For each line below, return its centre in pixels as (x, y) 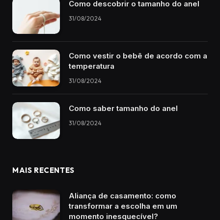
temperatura (92, 66)
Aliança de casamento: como (123, 195)
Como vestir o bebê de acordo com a (138, 56)
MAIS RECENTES (43, 170)
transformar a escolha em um (123, 206)
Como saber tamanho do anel (123, 108)
